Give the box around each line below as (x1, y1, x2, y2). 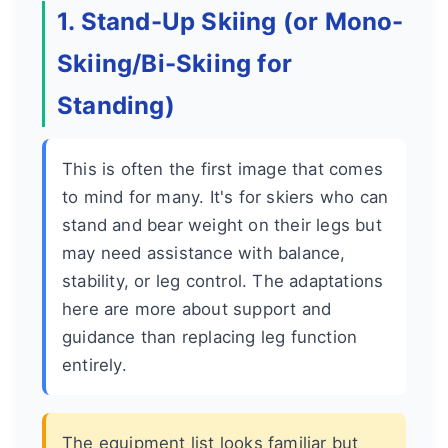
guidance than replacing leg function (62, 327, 358, 348)
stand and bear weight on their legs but (62, 215, 382, 236)
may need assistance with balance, (62, 243, 346, 264)
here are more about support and (62, 299, 332, 320)
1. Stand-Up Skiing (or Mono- (57, 7, 404, 37)
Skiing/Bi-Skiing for (57, 49, 292, 79)
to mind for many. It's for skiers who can (62, 187, 389, 208)
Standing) (57, 91, 175, 121)
